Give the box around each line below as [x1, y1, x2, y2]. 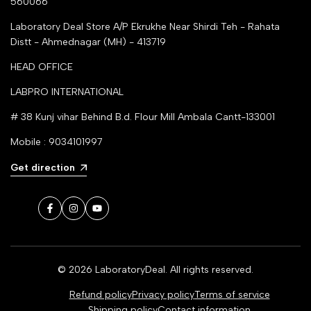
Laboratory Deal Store [10, 20, 113, 33]
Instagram [72, 208, 119, 221]
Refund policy [69, 289, 132, 301]
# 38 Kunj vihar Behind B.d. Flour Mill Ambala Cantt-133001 [10, 110, 275, 123]
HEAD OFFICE [10, 60, 73, 73]
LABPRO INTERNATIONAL [10, 85, 124, 98]
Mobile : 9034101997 [10, 135, 103, 148]
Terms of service [194, 289, 270, 301]
